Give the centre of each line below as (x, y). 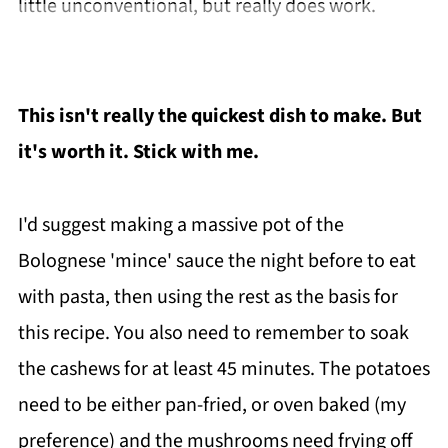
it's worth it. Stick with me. (140, 152)
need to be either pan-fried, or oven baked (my (211, 405)
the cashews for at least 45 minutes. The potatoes (223, 369)
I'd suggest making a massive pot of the (180, 225)
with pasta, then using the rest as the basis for (207, 297)
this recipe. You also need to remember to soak (213, 333)
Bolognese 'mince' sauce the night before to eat (216, 261)
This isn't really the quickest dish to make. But (219, 116)
